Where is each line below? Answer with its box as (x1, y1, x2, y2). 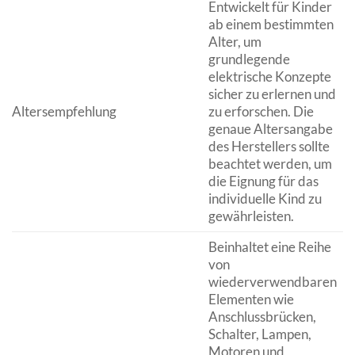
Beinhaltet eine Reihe (208, 238, 331, 255)
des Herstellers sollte (208, 137, 330, 155)
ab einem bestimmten (208, 15, 334, 32)
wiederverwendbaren (208, 273, 337, 290)
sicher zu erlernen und (208, 85, 336, 102)
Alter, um (208, 32, 261, 50)
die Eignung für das (208, 172, 319, 189)
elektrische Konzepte (208, 67, 331, 85)
